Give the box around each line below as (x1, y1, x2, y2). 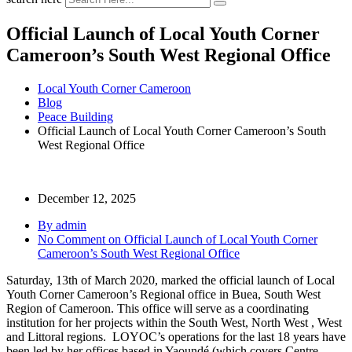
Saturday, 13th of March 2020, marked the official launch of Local (6, 273, 335, 287)
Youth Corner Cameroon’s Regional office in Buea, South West (6, 287, 321, 301)
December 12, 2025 (38, 191, 136, 205)
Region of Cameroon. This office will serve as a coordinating (6, 301, 309, 315)
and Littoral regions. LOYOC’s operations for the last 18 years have (6, 329, 346, 343)
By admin (38, 218, 86, 232)
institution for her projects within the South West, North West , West (6, 315, 342, 329)
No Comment (38, 232, 105, 246)
